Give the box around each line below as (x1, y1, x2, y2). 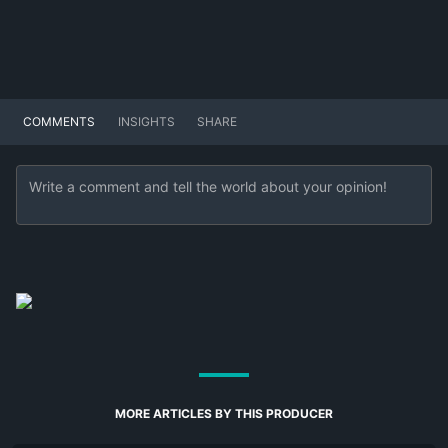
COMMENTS (23, 114, 96, 130)
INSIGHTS (117, 114, 175, 130)
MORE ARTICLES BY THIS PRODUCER (115, 406, 333, 422)
